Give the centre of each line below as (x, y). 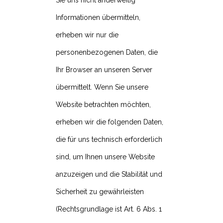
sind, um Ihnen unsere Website (105, 157)
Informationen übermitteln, (98, 18)
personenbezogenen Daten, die (107, 53)
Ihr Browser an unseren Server (104, 70)
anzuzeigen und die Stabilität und (109, 174)
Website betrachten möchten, (103, 105)
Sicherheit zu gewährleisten (100, 192)
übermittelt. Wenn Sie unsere (102, 87)
